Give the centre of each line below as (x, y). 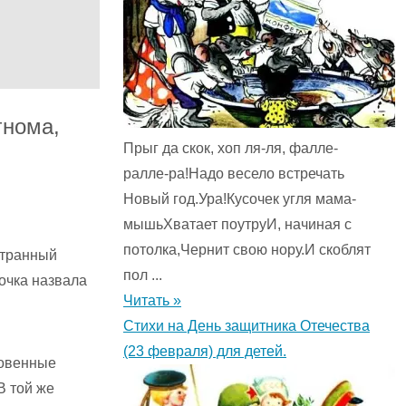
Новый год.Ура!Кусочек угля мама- (240, 199)
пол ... (143, 275)
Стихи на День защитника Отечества (246, 326)
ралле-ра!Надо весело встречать (234, 174)
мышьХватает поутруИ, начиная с (237, 225)
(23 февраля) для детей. (205, 352)
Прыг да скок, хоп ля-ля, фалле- (231, 149)
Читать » (152, 301)
